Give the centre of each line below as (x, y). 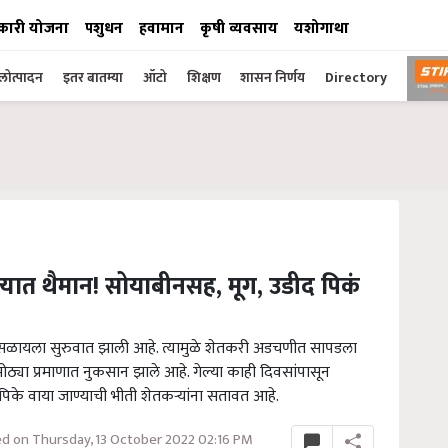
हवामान (161, 28)
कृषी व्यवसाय (239, 28)
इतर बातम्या (93, 77)
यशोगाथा (321, 28)
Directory (356, 77)
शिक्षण (205, 77)
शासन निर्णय (272, 77)
